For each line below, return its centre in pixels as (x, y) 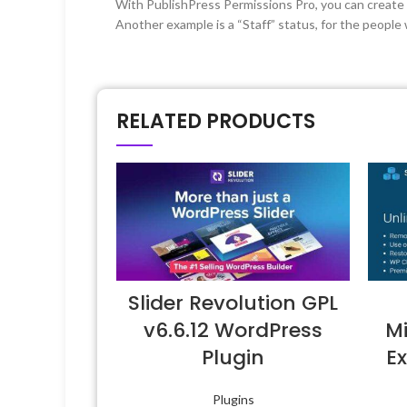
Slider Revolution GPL (233, 303)
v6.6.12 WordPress (233, 331)
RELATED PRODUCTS (216, 121)
